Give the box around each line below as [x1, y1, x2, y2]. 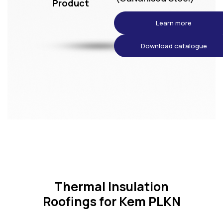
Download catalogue [140, 41, 207, 50]
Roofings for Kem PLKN [42, 193, 181, 211]
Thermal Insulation [54, 178, 169, 196]
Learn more [156, 18, 192, 27]
